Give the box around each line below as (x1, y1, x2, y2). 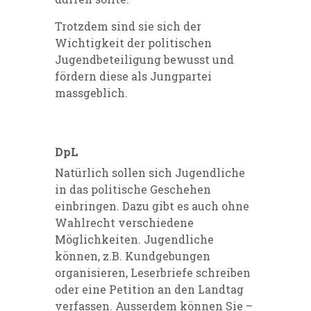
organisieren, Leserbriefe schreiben (55, 265, 251, 280)
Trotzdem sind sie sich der (55, 19, 201, 34)
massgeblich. (55, 85, 128, 101)
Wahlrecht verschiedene (55, 215, 194, 230)
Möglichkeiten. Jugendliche (55, 232, 214, 247)
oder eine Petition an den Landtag (55, 282, 244, 297)
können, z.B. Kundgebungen (55, 249, 210, 264)
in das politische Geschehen (55, 182, 211, 197)
